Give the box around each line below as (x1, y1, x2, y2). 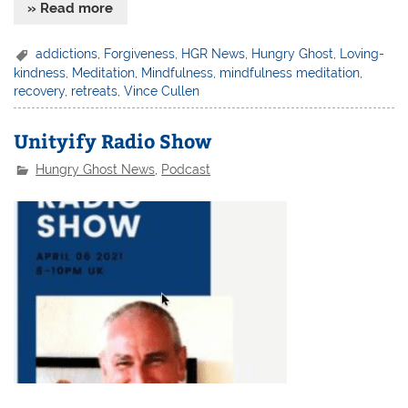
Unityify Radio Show (14, 127, 212, 155)
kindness (14, 66, 66, 81)
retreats (71, 84, 118, 99)
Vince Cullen (124, 84, 200, 99)
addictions (36, 46, 98, 61)
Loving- (340, 46, 385, 61)
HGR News (181, 46, 246, 61)
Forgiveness (104, 46, 176, 61)
